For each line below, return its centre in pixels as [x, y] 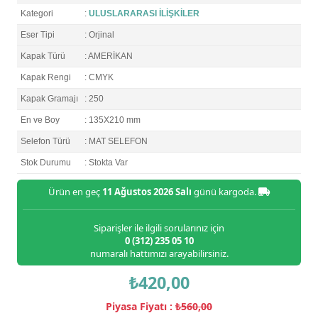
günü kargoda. [225, 192]
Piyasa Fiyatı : [141, 307]
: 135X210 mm [113, 120]
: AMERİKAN [109, 56]
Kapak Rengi [46, 78]
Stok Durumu [46, 163]
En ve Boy [40, 120]
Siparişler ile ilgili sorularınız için [159, 228]
